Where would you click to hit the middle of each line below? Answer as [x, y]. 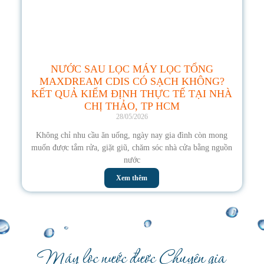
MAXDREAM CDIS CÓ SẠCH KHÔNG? [132, 82]
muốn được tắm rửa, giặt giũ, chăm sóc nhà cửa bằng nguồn [132, 148]
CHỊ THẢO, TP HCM [132, 106]
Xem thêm [132, 178]
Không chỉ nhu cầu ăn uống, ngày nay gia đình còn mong [132, 136]
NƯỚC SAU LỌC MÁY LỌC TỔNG [132, 69]
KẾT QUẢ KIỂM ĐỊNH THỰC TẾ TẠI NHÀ [132, 94]
